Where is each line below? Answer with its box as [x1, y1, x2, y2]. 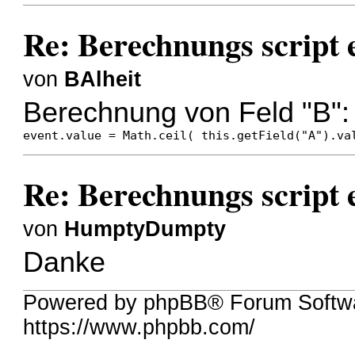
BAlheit [64, 67, 142, 91]
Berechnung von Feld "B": [23, 97, 350, 129]
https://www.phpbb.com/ [23, 315, 256, 340]
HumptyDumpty [64, 216, 227, 241]
